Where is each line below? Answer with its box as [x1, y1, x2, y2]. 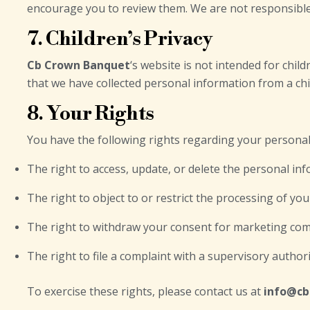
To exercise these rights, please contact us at [27, 284, 264, 299]
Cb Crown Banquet [27, 57, 130, 73]
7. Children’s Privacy [27, 27, 212, 51]
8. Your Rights [27, 102, 154, 126]
